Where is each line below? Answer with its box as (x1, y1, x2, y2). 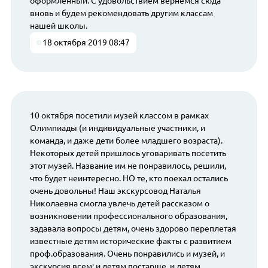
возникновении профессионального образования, (29, 211, 227, 221)
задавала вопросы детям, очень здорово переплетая (29, 224, 236, 234)
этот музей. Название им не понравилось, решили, (29, 161, 226, 171)
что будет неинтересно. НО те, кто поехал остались (29, 173, 228, 184)
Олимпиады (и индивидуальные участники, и (29, 123, 205, 133)
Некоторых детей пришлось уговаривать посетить (29, 148, 226, 159)
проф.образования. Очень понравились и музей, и (29, 249, 225, 259)
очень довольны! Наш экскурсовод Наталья (29, 186, 201, 196)
